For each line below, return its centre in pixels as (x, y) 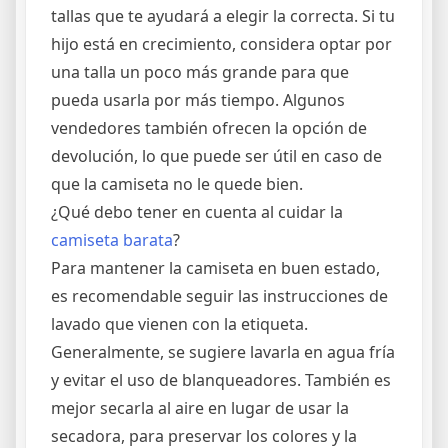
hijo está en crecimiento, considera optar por (221, 44)
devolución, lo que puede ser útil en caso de (216, 156)
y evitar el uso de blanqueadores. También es (221, 380)
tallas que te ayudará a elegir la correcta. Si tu (223, 16)
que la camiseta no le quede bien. (177, 184)
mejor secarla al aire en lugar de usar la (200, 408)
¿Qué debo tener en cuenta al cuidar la (197, 212)
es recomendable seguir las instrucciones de (219, 296)
